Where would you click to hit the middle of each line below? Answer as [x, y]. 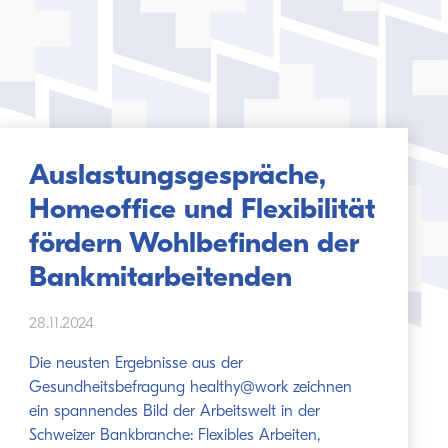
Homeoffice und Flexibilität [202, 210]
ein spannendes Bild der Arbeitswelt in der [175, 412]
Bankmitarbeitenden [161, 278]
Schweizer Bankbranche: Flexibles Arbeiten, [175, 436]
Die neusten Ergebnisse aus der [136, 364]
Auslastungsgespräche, [178, 176]
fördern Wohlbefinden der [194, 244]
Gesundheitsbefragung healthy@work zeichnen [191, 388]
